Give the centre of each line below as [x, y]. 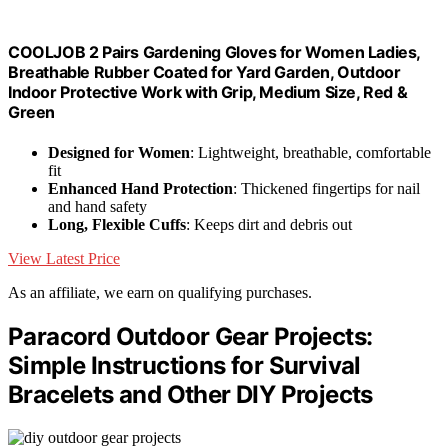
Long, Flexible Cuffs [117, 224]
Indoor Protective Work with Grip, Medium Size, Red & [208, 92]
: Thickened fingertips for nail [326, 188]
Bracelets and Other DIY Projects [190, 394]
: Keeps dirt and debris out [269, 224]
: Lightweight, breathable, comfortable [310, 152]
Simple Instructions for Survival [184, 365]
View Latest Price [64, 258]
